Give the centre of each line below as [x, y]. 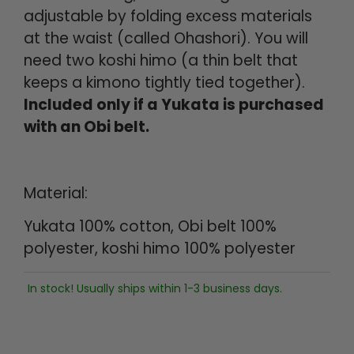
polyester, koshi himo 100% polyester [160, 249]
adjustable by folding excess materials [168, 16]
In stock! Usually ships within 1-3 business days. [155, 288]
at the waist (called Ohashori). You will [166, 38]
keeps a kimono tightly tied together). [164, 82]
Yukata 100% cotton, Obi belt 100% [150, 227]
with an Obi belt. [87, 126]
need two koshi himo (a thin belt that [161, 60]
